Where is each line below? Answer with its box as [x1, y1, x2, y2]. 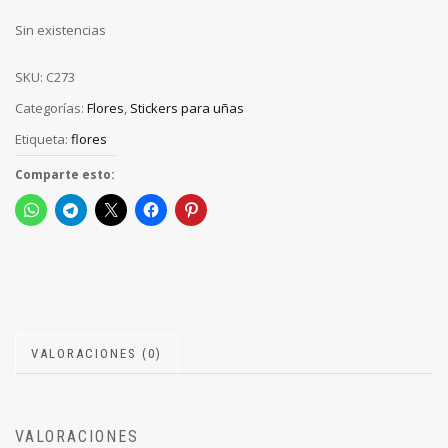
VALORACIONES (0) [31, 345, 162, 361]
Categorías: [15, 98, 87, 117]
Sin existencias [15, 21, 106, 40]
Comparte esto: [15, 165, 115, 183]
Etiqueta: [15, 129, 71, 148]
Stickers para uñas [130, 98, 244, 117]
